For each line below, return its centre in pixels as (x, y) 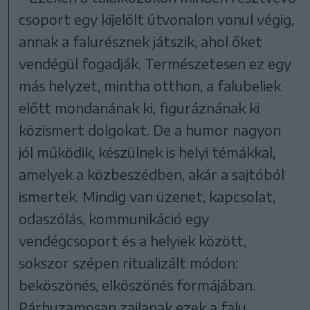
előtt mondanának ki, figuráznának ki (139, 107)
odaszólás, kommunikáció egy (114, 218)
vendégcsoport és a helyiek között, (133, 240)
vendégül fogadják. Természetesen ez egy (155, 63)
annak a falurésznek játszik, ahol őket (141, 41)
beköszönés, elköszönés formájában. (137, 284)
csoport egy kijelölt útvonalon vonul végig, (157, 19)
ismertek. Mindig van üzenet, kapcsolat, (147, 196)
